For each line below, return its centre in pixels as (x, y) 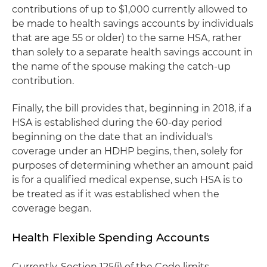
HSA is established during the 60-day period (117, 122)
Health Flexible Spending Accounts (111, 237)
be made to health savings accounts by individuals (133, 24)
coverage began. (52, 208)
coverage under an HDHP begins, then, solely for (127, 151)
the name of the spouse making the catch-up (121, 66)
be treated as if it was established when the (116, 194)
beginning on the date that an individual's (112, 137)
